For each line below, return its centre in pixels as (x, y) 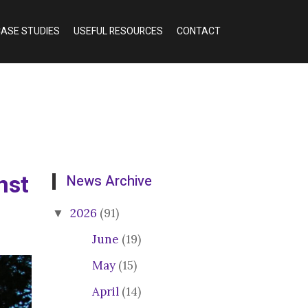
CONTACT (199, 32)
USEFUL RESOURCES (118, 32)
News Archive (109, 181)
